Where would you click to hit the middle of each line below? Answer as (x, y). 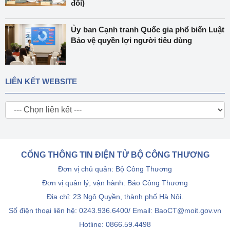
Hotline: (92, 224)
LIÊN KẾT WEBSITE (41, 81)
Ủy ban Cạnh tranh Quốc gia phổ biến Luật (148, 30)
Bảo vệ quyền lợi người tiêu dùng (132, 40)
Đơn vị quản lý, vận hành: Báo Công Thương (115, 183)
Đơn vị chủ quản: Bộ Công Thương (115, 169)
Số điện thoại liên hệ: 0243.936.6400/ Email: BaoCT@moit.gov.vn (115, 210)
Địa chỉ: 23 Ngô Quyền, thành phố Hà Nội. (115, 197)
